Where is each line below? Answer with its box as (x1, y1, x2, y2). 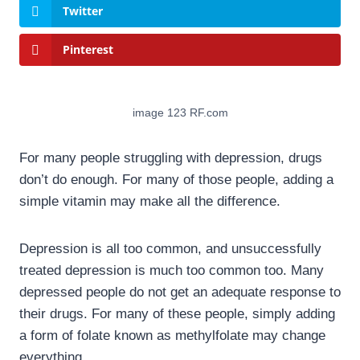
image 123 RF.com (132, 107, 228, 120)
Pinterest (63, 42, 113, 58)
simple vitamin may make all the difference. (19, 194, 280, 210)
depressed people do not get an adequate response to (19, 284, 341, 301)
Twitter (63, 3, 103, 19)
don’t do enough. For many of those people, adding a (19, 172, 333, 188)
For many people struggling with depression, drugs (19, 150, 322, 166)
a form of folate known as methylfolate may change (19, 328, 325, 344)
